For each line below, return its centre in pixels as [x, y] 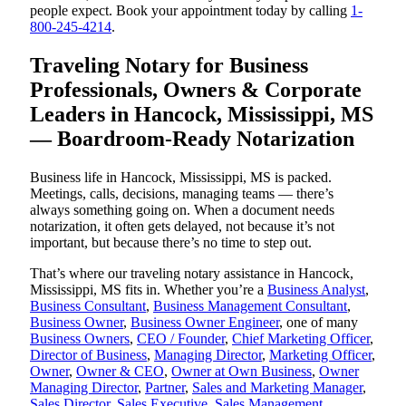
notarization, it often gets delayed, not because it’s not [182, 226]
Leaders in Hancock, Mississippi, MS [202, 115]
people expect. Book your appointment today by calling [190, 11]
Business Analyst [316, 289]
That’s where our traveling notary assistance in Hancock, [192, 273]
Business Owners [80, 338]
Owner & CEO [120, 371]
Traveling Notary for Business [169, 66]
